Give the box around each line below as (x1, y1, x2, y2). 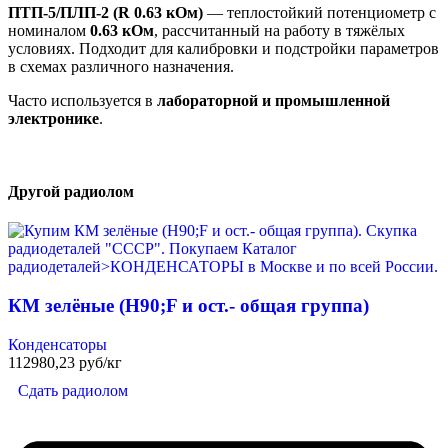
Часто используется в (8, 91, 157, 109)
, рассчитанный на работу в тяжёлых (154, 21, 405, 39)
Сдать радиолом (18, 381, 128, 399)
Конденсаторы (8, 335, 107, 353)
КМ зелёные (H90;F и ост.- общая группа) (8, 294, 369, 316)
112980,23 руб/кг (8, 353, 122, 371)
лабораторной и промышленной (157, 91, 390, 109)
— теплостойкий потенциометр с (203, 3, 436, 21)
